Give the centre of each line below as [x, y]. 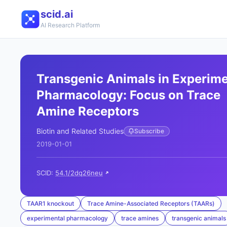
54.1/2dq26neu [79, 173]
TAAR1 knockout [50, 203]
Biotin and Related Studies [80, 131]
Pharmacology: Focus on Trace [128, 95]
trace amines [140, 218]
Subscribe [149, 131]
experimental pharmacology [67, 218]
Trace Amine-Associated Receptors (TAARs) [151, 203]
